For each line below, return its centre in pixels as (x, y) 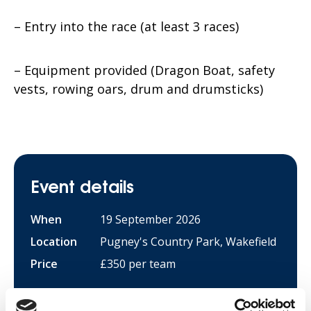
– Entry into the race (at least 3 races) (126, 27)
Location (54, 242)
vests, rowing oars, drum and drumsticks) (138, 89)
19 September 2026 (150, 220)
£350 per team (138, 264)
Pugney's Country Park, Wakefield (188, 242)
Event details (82, 185)
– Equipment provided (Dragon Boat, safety (144, 70)
